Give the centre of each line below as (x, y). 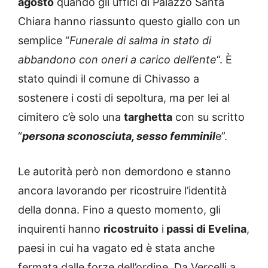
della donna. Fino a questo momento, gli (119, 210)
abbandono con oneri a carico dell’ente (117, 60)
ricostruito (131, 229)
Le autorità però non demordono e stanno (124, 172)
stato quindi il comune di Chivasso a (109, 79)
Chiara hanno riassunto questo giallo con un (129, 22)
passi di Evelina (205, 229)
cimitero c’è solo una (71, 117)
